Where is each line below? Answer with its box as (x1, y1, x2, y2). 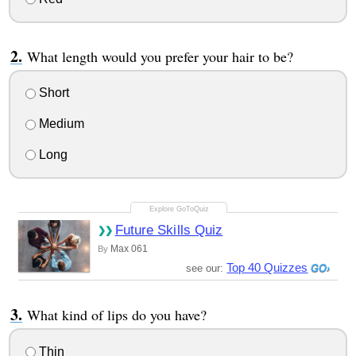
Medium (35, 117, 84, 131)
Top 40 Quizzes (226, 261, 308, 274)
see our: (186, 262, 227, 274)
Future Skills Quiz (114, 222, 223, 238)
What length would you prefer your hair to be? (26, 46, 293, 66)
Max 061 (110, 243, 148, 254)
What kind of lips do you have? (26, 305, 207, 324)
